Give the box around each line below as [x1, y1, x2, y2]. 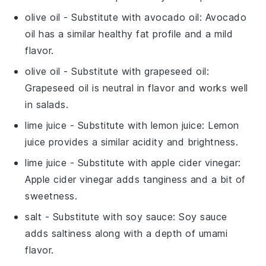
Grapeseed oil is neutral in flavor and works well [25, 81, 248, 94]
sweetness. [25, 189, 78, 202]
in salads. [25, 98, 69, 110]
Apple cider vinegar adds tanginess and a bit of [25, 173, 246, 185]
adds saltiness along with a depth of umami [25, 227, 228, 239]
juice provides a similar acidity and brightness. [25, 135, 239, 148]
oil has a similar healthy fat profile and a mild [25, 27, 233, 40]
